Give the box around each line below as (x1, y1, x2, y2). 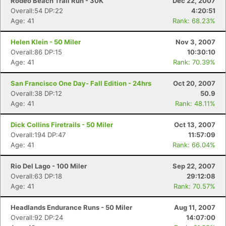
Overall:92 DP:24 (11, 213, 63, 221)
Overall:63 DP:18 (11, 172, 62, 180)
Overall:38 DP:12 (11, 89, 62, 97)
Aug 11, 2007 (174, 203, 215, 211)
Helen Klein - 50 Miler (11, 38, 81, 46)
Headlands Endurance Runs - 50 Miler (11, 203, 132, 211)
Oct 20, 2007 (173, 79, 215, 87)
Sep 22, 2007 (173, 162, 215, 170)
